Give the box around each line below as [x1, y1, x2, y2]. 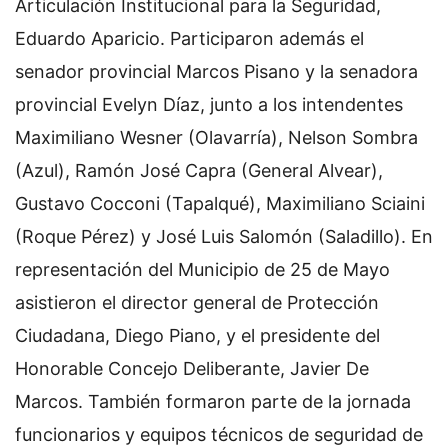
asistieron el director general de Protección [15, 291, 379, 313]
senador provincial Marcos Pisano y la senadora [15, 60, 418, 82]
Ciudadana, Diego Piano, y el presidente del [15, 324, 380, 346]
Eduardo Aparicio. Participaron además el [15, 27, 364, 49]
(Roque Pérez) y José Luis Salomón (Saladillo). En [15, 225, 433, 247]
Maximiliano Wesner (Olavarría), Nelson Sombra [15, 126, 418, 148]
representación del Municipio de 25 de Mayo [15, 258, 390, 280]
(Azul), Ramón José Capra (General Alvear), [15, 159, 383, 181]
